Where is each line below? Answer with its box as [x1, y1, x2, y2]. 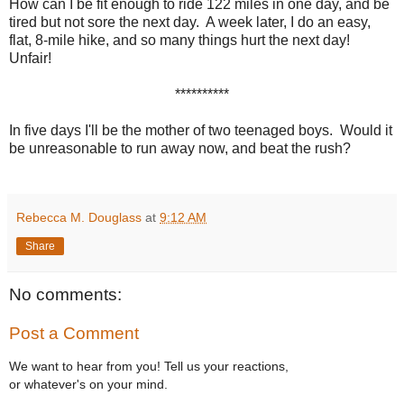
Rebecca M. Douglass [16, 209, 142, 225]
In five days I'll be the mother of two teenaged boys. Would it [9, 122, 392, 138]
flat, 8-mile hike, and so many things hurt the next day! [9, 32, 353, 48]
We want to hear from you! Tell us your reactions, [9, 358, 289, 373]
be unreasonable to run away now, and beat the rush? [9, 140, 351, 156]
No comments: [9, 284, 122, 304]
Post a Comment [9, 324, 139, 344]
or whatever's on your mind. [9, 376, 168, 391]
